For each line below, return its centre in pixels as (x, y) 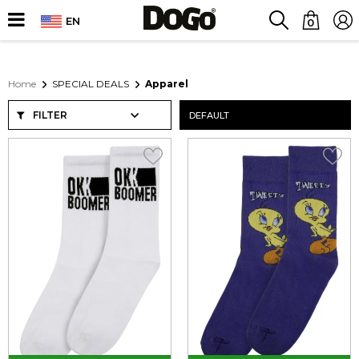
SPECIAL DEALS (91, 84)
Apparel (167, 84)
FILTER (49, 115)
